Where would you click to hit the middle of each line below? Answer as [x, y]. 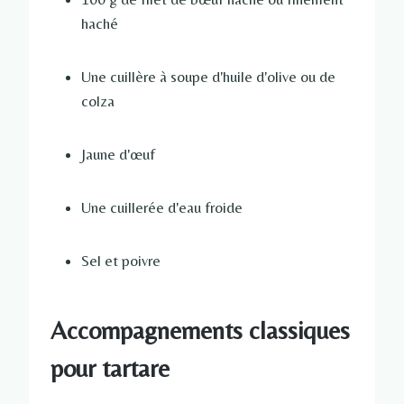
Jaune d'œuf [118, 155]
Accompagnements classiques [200, 331]
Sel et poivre [121, 261]
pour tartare [110, 368]
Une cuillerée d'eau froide [162, 208]
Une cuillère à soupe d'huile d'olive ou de [208, 77]
